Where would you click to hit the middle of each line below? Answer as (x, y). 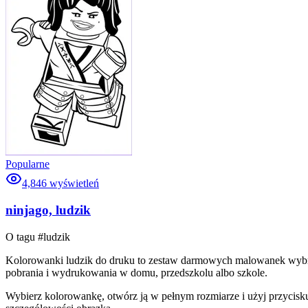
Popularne (27, 164)
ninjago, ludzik (48, 210)
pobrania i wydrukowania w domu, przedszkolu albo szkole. (136, 272)
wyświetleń (74, 184)
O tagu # (24, 236)
